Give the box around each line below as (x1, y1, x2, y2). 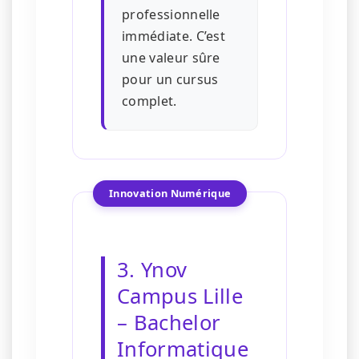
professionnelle (122, 6, 220, 24)
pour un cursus (122, 71, 219, 89)
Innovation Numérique (109, 186, 232, 201)
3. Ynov (117, 256, 188, 284)
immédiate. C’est (122, 27, 226, 46)
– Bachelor (117, 309, 221, 337)
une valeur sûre (122, 49, 220, 67)
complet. (122, 92, 177, 111)
